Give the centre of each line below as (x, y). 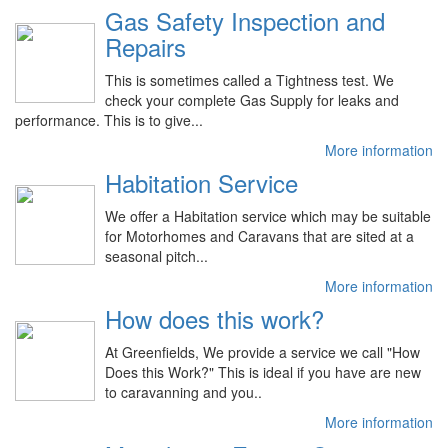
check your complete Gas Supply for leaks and (252, 99)
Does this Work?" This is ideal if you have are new (263, 371)
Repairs (145, 46)
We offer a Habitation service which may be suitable (268, 215)
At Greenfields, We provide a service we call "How (262, 351)
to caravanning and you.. (183, 391)
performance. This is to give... (109, 119)
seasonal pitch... (156, 255)
